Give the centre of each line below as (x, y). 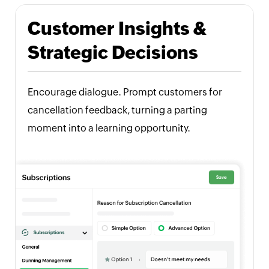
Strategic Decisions (113, 53)
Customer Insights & (117, 29)
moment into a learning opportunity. (109, 128)
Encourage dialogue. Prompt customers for (125, 92)
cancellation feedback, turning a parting (117, 110)
